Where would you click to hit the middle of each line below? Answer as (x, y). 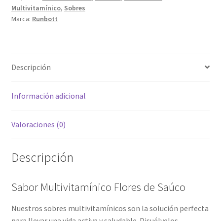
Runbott (45, 18)
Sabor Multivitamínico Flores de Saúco (98, 187)
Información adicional (48, 95)
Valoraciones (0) (38, 124)
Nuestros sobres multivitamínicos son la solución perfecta (110, 208)
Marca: (21, 18)
